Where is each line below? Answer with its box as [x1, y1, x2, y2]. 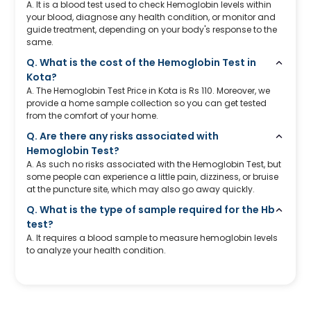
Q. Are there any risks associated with [26, 128, 219, 143]
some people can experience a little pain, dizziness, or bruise [26, 170, 279, 183]
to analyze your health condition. [26, 244, 167, 256]
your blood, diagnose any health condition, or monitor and [26, 10, 276, 23]
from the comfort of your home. [26, 109, 159, 121]
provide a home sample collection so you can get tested [26, 96, 267, 109]
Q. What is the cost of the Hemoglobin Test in [26, 55, 257, 69]
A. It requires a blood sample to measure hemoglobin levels [26, 231, 278, 244]
